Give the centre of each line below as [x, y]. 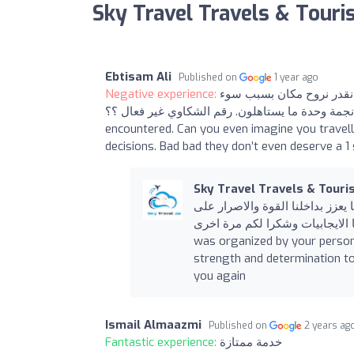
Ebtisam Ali [138, 76]
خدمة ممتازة [251, 342]
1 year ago [297, 77]
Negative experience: [162, 94]
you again [219, 275]
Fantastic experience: [162, 342]
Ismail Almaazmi [153, 324]
